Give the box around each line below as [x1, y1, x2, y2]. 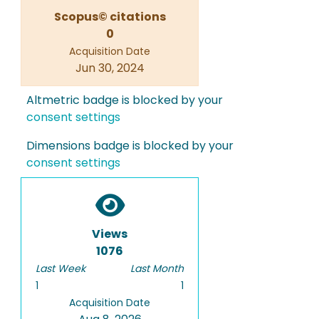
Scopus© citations [53, 9, 166, 25]
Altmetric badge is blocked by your [26, 92, 223, 108]
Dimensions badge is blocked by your [26, 137, 234, 154]
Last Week [36, 261, 85, 276]
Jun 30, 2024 [75, 60, 145, 76]
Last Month [130, 261, 184, 276]
